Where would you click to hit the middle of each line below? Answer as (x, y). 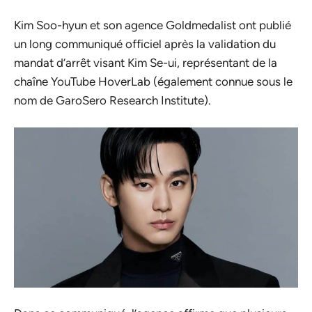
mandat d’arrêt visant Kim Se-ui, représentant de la (146, 62)
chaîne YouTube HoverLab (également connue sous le (153, 81)
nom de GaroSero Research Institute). (112, 100)
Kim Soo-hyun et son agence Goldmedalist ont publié (153, 25)
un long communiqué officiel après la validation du (145, 44)
